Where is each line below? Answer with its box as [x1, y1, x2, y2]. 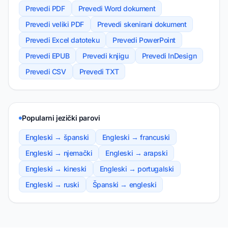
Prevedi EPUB [25, 51, 70, 61]
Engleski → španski [25, 133, 89, 142]
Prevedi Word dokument [78, 4, 156, 13]
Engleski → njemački [25, 149, 93, 158]
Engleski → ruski [25, 180, 79, 189]
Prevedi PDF [25, 4, 65, 13]
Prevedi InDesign [141, 51, 197, 61]
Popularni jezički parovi [22, 113, 100, 123]
